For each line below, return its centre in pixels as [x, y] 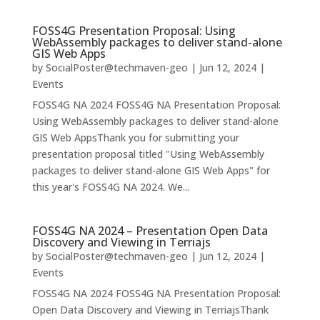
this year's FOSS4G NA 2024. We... [110, 187]
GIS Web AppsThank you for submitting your [135, 138]
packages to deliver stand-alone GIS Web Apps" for [151, 171]
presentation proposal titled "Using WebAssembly [148, 154]
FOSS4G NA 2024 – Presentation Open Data [150, 231]
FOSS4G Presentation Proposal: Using [134, 31]
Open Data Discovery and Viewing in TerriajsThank [150, 310]
